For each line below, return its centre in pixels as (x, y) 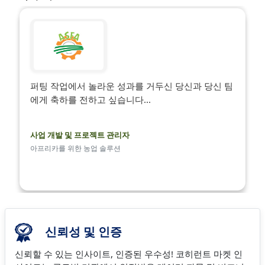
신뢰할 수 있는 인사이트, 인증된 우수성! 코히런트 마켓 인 (129, 253)
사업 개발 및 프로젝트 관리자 (80, 135)
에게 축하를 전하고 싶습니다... (90, 99)
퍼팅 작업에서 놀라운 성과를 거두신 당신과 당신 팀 (131, 86)
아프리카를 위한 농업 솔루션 (75, 148)
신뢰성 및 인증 (82, 232)
